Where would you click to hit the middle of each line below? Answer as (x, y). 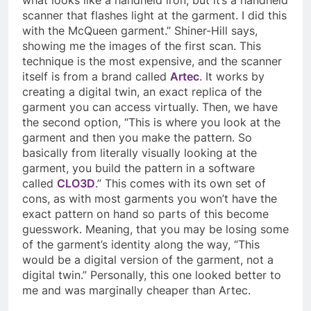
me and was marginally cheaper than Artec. (138, 290)
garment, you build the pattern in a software (138, 168)
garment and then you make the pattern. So (137, 137)
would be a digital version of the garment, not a (148, 259)
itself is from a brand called (96, 76)
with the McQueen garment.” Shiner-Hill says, (140, 30)
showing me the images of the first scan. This (142, 45)
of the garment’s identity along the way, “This (141, 244)
